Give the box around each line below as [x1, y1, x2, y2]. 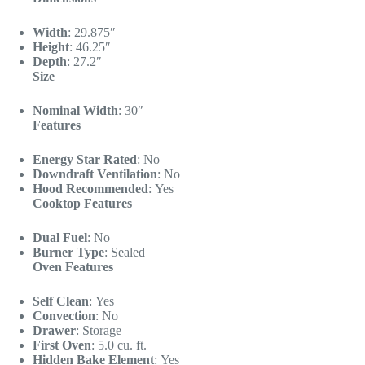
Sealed [111, 245, 145, 260]
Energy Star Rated [33, 152, 137, 167]
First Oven [33, 338, 91, 353]
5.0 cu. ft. [98, 338, 147, 353]
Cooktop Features [33, 196, 132, 211]
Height [33, 40, 69, 55]
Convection [33, 309, 95, 323]
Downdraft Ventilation [33, 167, 157, 182]
